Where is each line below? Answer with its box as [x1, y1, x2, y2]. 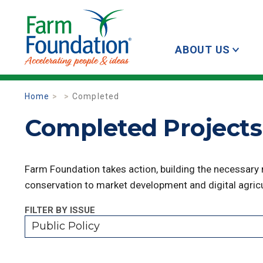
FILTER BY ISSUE [25, 205, 95, 215]
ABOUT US [175, 43, 230, 56]
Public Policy [31, 220, 100, 232]
